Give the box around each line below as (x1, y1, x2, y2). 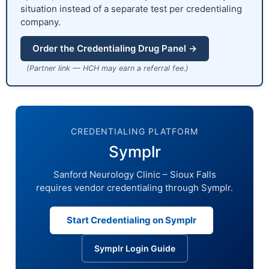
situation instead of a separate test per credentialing (20, 3, 242, 15)
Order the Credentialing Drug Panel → (32, 43, 197, 55)
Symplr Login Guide (94, 243, 175, 254)
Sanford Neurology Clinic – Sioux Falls (53, 169, 216, 181)
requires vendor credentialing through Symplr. (36, 182, 233, 194)
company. (20, 16, 61, 28)
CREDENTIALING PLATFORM (71, 126, 198, 137)
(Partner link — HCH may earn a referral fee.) (26, 64, 189, 73)
